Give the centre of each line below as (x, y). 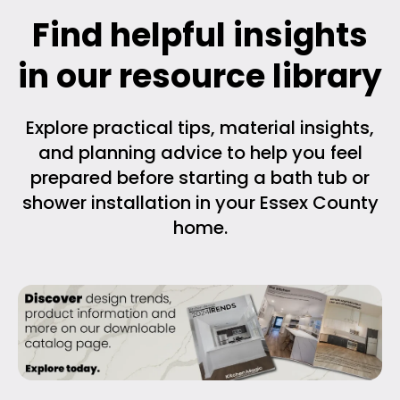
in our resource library (200, 77)
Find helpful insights (200, 36)
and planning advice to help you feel (200, 153)
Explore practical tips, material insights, (200, 128)
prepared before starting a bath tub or (200, 178)
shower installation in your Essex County (200, 203)
